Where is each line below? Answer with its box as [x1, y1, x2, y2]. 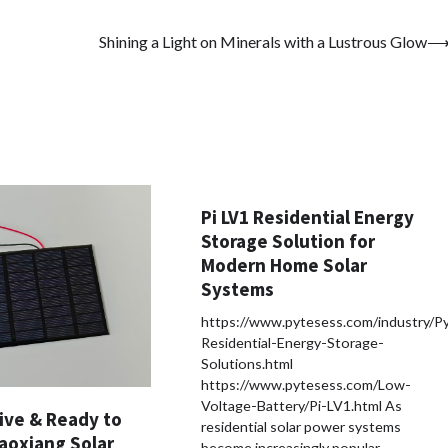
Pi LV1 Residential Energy [201, 205, 415, 230]
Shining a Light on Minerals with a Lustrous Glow [99, 31, 427, 51]
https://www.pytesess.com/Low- [201, 376, 412, 394]
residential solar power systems [201, 418, 402, 436]
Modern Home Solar [201, 253, 368, 278]
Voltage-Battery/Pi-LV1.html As [201, 397, 403, 415]
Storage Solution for [201, 229, 376, 254]
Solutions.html [201, 355, 294, 373]
